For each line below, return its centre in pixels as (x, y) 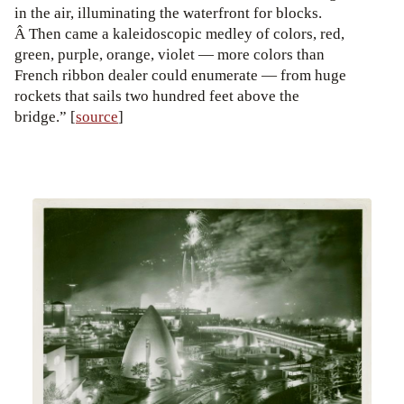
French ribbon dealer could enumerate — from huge (180, 75)
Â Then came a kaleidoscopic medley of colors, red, (179, 33)
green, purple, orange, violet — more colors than (170, 54)
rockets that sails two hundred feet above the (157, 96)
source (97, 116)
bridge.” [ (45, 116)
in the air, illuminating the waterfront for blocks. (168, 13)
